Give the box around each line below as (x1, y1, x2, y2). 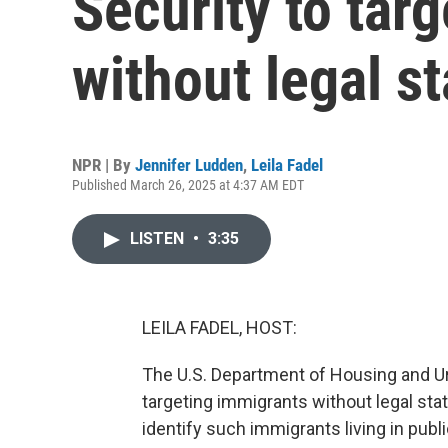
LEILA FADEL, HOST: (142, 317, 297, 338)
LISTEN (130, 229, 188, 248)
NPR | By (72, 155, 135, 175)
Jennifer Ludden (135, 155, 243, 175)
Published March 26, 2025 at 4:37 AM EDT (72, 177, 304, 193)
